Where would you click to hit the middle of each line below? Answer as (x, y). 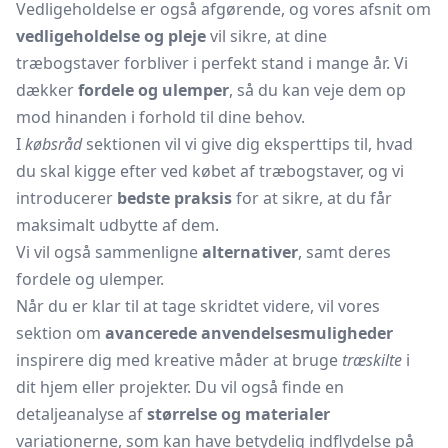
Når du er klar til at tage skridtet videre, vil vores (198, 306)
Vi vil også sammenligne (109, 252)
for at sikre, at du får (312, 198)
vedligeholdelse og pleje (111, 36)
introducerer (66, 198)
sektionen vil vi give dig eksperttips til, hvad (247, 144)
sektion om (60, 333)
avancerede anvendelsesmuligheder (249, 333)
